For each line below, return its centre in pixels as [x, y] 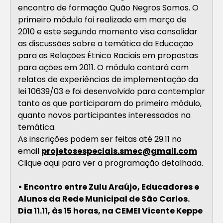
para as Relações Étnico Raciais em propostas [108, 55]
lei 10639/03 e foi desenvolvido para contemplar [111, 91]
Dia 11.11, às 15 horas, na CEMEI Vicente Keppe [110, 211]
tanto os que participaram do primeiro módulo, [110, 103]
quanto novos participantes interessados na [104, 115]
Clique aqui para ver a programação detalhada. [111, 163]
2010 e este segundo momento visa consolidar [108, 31]
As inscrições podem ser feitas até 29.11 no [100, 139]
